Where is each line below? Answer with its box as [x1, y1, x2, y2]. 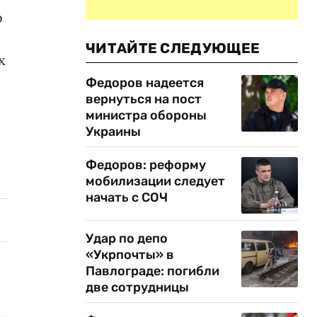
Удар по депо [86, 231, 168, 246]
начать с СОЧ [86, 190, 168, 205]
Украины [86, 124, 141, 139]
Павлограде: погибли [86, 263, 219, 279]
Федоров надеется [86, 75, 204, 91]
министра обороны [86, 108, 207, 123]
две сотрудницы [86, 279, 189, 295]
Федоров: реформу [86, 157, 206, 173]
